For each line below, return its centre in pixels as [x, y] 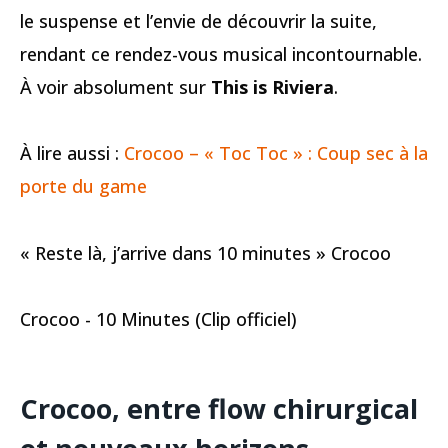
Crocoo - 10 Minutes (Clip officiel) [158, 319]
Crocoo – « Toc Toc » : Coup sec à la [276, 153]
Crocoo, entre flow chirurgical [219, 408]
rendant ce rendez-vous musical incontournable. [221, 54]
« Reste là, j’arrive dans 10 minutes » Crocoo [205, 252]
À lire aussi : [72, 153]
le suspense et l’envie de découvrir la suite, [198, 21]
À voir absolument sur [115, 87]
